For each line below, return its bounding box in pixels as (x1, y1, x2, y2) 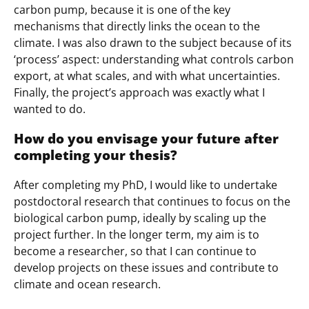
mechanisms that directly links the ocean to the (14, 19, 260, 34)
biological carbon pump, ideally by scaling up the (14, 210, 266, 226)
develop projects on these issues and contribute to (14, 259, 279, 275)
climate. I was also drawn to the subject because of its (14, 35, 292, 51)
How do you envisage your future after (14, 130, 279, 148)
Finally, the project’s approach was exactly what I (14, 85, 265, 101)
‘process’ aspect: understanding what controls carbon (14, 52, 294, 68)
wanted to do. (14, 101, 86, 117)
